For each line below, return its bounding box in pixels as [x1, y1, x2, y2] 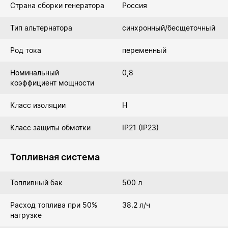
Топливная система [10, 152, 100, 162]
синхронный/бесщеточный [122, 23, 215, 32]
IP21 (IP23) [122, 123, 159, 132]
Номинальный [10, 68, 59, 77]
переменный [122, 46, 166, 54]
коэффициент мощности [10, 78, 94, 87]
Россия [122, 1, 147, 10]
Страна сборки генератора [10, 1, 104, 10]
